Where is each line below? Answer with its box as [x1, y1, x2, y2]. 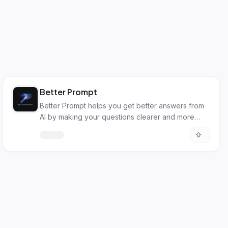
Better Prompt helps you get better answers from [40, 101, 205, 110]
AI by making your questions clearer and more [40, 112, 195, 121]
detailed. [40, 124, 69, 132]
